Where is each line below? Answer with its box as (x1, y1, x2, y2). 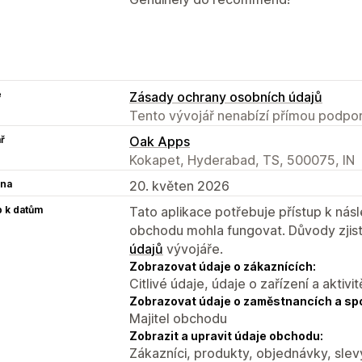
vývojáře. (163, 240, 223, 257)
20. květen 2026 (129, 177, 229, 194)
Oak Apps (129, 133, 190, 149)
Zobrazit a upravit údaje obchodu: (129, 328, 323, 343)
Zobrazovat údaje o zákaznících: (129, 259, 316, 273)
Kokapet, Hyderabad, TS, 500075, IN (129, 151, 355, 168)
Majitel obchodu (129, 309, 227, 326)
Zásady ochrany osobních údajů (129, 88, 322, 105)
